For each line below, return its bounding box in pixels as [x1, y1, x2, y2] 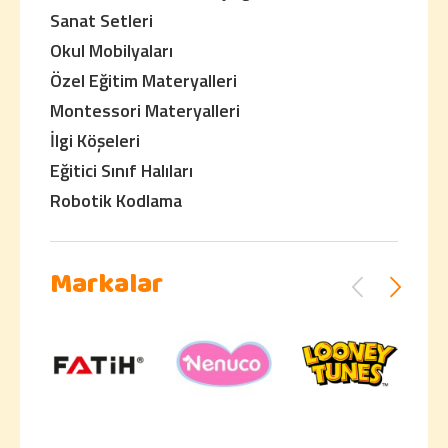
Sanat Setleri [50, 7, 153, 34]
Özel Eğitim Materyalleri [50, 67, 237, 94]
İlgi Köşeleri [50, 127, 140, 154]
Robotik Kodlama [50, 187, 182, 214]
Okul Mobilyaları [50, 37, 173, 64]
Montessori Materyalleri [50, 97, 240, 124]
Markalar [50, 263, 163, 311]
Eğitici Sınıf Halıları [50, 157, 193, 184]
